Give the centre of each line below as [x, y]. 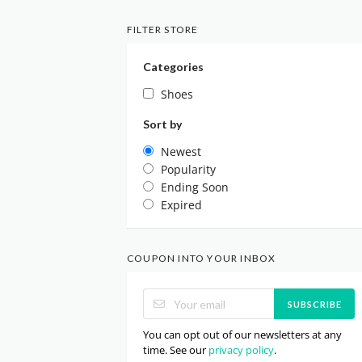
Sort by [162, 124]
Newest [181, 152]
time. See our [176, 350]
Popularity [188, 169]
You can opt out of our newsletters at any [242, 335]
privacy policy [241, 350]
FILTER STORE [163, 29]
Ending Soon [195, 187]
